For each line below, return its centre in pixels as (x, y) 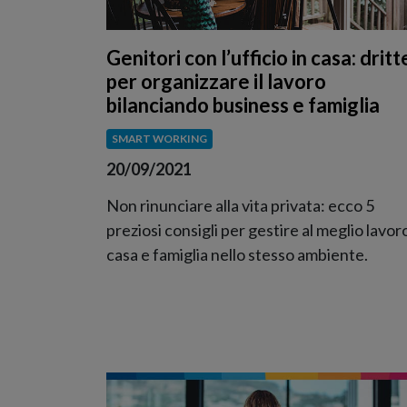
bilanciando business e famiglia (243, 105)
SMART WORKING (159, 139)
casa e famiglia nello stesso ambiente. (237, 254)
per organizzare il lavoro (216, 82)
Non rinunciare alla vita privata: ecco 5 (240, 205)
